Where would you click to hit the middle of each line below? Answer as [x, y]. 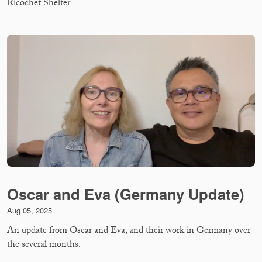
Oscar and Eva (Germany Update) [126, 194]
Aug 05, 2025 [30, 210]
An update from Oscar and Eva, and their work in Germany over [129, 232]
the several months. [44, 246]
